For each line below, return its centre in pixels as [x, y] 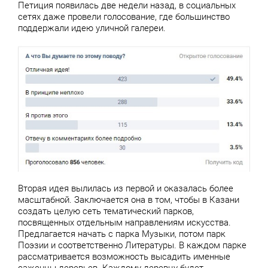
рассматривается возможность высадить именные [124, 257]
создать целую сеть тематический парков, [106, 211]
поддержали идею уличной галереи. [92, 28]
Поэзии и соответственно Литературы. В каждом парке [132, 246]
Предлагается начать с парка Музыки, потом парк [122, 234]
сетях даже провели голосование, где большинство [124, 17]
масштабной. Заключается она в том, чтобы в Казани [129, 200]
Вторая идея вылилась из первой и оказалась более [126, 189]
